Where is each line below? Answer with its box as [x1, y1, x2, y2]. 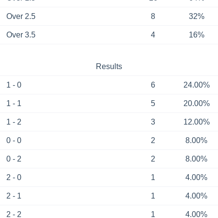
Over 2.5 [6, 12, 36, 21]
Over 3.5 [6, 31, 36, 39]
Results [95, 62, 122, 71]
